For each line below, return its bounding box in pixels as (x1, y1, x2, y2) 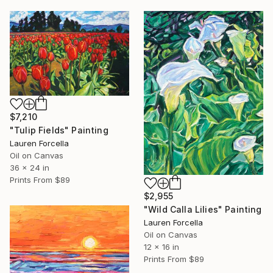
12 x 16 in (144, 242, 179, 252)
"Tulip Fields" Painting (10, 124, 108, 135)
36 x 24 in (10, 162, 49, 172)
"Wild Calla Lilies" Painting (144, 204, 262, 215)
